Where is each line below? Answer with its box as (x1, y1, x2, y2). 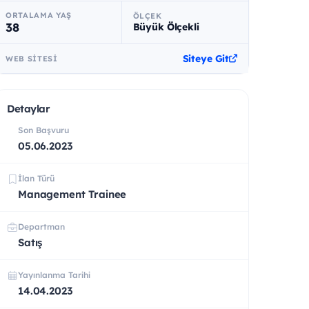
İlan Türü (18, 172, 54, 183)
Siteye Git (182, 52, 230, 65)
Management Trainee (18, 187, 127, 201)
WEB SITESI (6, 53, 58, 63)
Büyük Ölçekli (132, 21, 199, 34)
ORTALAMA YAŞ (6, 10, 72, 20)
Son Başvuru (18, 124, 69, 135)
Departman (18, 221, 65, 232)
